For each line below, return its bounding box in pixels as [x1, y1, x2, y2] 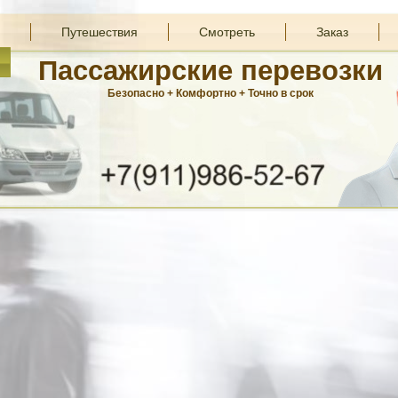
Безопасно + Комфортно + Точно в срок [107, 87, 314, 99]
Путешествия [61, 25, 138, 39]
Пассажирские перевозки [38, 55, 384, 86]
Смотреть [199, 25, 255, 39]
